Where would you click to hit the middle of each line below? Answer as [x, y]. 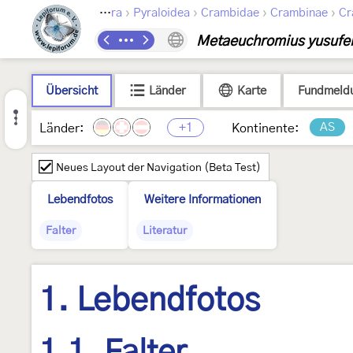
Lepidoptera [117, 13]
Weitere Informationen [203, 200]
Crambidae [230, 13]
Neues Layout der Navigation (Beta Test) [158, 168]
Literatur [165, 231]
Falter [61, 231]
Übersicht [72, 91]
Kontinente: [266, 128]
